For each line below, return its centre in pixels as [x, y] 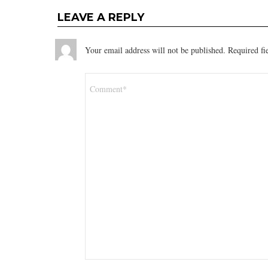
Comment [105, 77]
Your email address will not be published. [155, 50]
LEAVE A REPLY [101, 17]
